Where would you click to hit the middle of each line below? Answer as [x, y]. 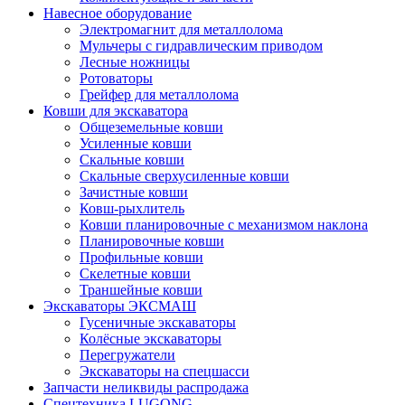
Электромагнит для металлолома [181, 29]
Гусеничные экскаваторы [158, 322]
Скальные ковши [132, 159]
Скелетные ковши [135, 273]
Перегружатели [127, 354]
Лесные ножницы [135, 61]
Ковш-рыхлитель [132, 208]
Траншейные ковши [141, 289]
